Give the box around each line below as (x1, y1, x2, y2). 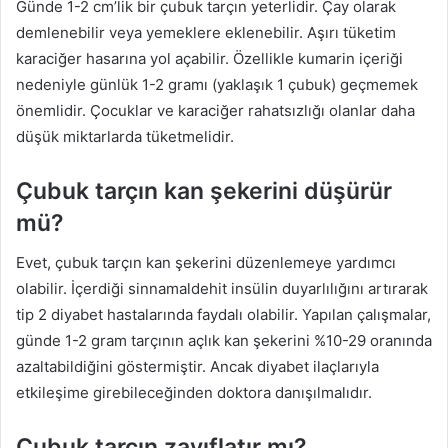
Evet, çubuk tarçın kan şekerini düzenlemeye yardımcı (16, 253, 396, 273)
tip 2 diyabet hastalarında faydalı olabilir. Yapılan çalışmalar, (16, 305, 431, 325)
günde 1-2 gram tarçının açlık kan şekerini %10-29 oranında (16, 331, 432, 351)
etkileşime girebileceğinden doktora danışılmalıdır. (16, 383, 372, 403)
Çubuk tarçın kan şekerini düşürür (16, 176, 392, 205)
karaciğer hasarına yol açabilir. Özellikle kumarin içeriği (16, 48, 403, 68)
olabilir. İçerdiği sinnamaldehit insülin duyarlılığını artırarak (16, 279, 428, 299)
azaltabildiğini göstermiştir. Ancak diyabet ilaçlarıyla (16, 357, 379, 377)
